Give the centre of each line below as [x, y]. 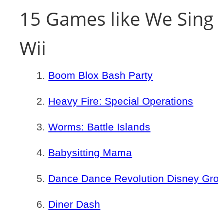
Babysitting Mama [90, 153]
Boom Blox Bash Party [101, 75]
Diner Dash [74, 204]
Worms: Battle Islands [100, 127]
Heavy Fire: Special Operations [121, 101]
